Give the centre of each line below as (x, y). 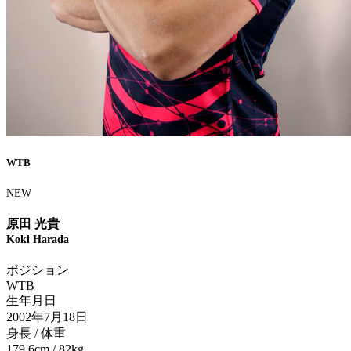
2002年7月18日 (47, 317)
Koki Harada (38, 240)
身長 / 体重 (36, 334)
